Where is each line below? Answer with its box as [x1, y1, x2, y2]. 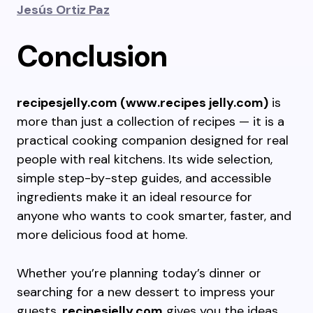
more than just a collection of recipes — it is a [17, 113, 284, 130]
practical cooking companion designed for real [17, 132, 289, 149]
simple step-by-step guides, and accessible [17, 170, 271, 187]
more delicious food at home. [17, 226, 187, 243]
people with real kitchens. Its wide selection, [17, 151, 272, 168]
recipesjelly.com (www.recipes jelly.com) [17, 94, 268, 111]
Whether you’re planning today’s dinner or [17, 265, 261, 282]
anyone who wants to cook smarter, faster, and [17, 208, 291, 224]
